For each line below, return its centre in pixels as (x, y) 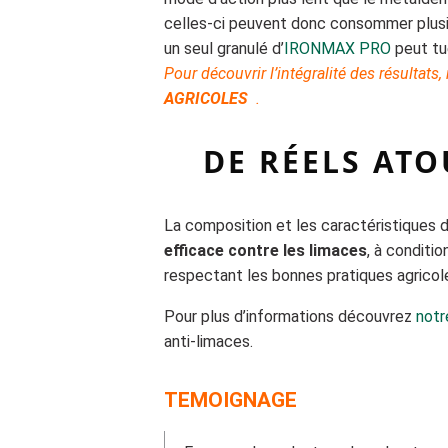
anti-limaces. (209, 342)
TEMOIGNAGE (231, 400)
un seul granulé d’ (224, 49)
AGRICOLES (208, 99)
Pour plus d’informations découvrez (290, 317)
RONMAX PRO (340, 49)
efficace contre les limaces (266, 251)
